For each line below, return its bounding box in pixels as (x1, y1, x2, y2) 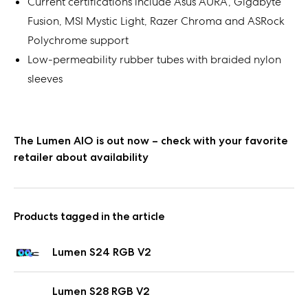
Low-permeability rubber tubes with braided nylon (27, 52, 281, 67)
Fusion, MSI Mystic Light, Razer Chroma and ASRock (27, 14, 285, 28)
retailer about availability (14, 150, 148, 164)
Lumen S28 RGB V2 (52, 284, 150, 298)
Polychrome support (27, 33, 134, 47)
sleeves (27, 71, 65, 86)
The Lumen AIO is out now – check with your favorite (14, 133, 288, 148)
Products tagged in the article (14, 209, 165, 223)
